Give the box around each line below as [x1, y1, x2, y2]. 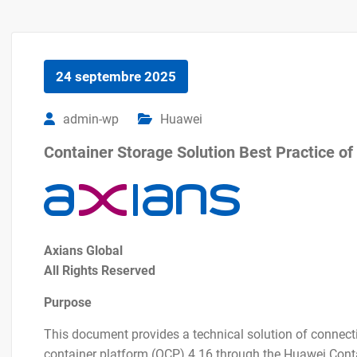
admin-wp [63, 112, 119, 127]
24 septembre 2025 [56, 69, 176, 84]
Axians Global [44, 243, 123, 258]
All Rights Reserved [44, 263, 155, 278]
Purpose [44, 295, 92, 310]
